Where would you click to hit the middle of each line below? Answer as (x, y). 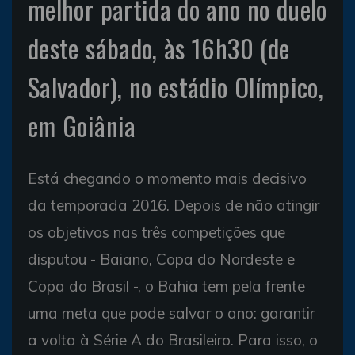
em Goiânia (82, 125)
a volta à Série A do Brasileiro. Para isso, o (173, 340)
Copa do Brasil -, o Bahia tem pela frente (166, 286)
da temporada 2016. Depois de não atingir (174, 205)
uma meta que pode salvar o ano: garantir (171, 313)
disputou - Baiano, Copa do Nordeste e (161, 259)
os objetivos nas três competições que (157, 232)
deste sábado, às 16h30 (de (159, 48)
